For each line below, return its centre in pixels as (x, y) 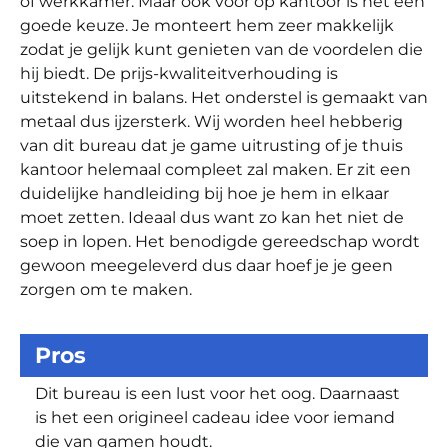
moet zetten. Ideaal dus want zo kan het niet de (212, 217)
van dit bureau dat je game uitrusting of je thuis (211, 145)
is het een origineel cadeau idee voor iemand (215, 417)
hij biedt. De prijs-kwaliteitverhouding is (179, 73)
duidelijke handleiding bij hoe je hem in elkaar (204, 193)
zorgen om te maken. (106, 289)
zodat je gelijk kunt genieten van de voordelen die (221, 49)
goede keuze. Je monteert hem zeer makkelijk (207, 25)
